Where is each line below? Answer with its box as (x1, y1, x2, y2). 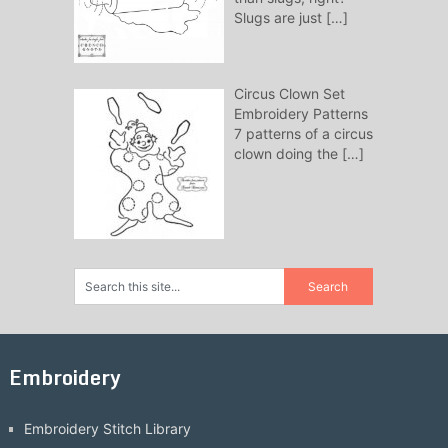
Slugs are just (233, 9, 326, 27)
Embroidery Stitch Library (23, 420, 191, 438)
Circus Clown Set (233, 85, 345, 103)
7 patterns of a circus (233, 125, 373, 143)
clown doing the (233, 145, 342, 163)
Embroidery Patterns (233, 105, 368, 123)
